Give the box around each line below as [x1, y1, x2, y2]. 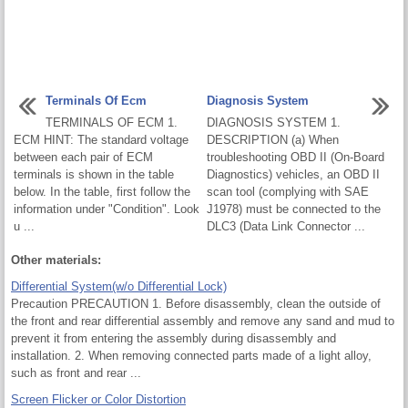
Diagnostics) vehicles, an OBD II [207, 168, 380, 182]
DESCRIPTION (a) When [207, 133, 339, 148]
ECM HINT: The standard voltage [14, 133, 189, 148]
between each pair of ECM [14, 150, 153, 165]
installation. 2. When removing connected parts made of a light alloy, [11, 349, 372, 363]
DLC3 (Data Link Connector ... [207, 219, 365, 234]
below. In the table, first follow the [14, 185, 190, 199]
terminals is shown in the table [14, 168, 174, 182]
